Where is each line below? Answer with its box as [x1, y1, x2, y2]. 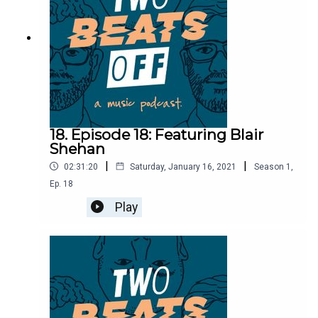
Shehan [50, 139, 105, 158]
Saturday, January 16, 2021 [130, 161, 236, 172]
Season [254, 161, 284, 172]
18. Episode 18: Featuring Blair [50, 125, 263, 143]
